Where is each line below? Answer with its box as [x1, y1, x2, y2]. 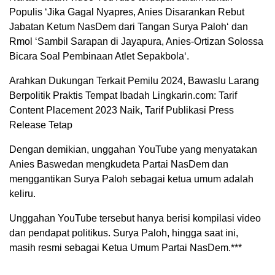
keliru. [9, 188, 36, 199]
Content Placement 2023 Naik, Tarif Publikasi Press [9, 105, 234, 115]
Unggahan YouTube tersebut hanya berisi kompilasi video [9, 213, 261, 223]
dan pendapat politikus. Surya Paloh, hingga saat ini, [9, 228, 238, 238]
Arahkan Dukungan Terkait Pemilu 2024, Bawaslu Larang [9, 76, 259, 86]
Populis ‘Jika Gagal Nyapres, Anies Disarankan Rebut [9, 7, 244, 17]
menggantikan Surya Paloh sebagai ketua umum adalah [9, 174, 254, 184]
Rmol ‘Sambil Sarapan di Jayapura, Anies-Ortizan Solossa [9, 36, 263, 47]
